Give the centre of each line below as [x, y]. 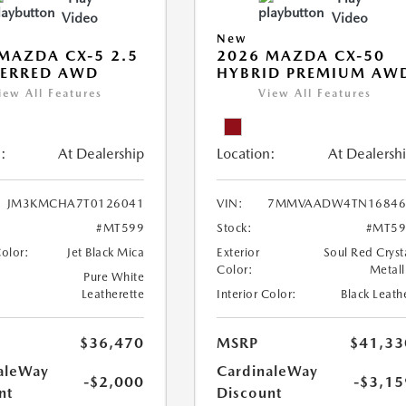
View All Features [315, 93]
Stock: [235, 228]
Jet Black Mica [106, 252]
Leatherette [113, 294]
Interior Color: [257, 294]
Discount [250, 393]
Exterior [238, 252]
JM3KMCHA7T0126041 [76, 203]
